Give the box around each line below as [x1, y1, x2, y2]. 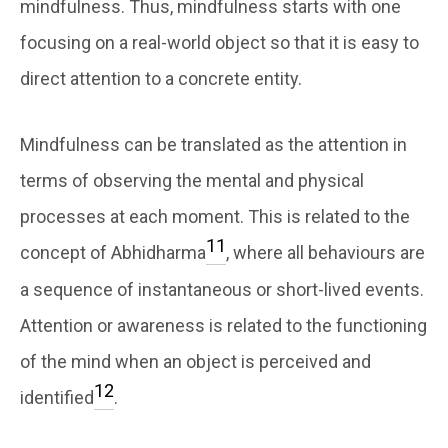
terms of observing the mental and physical [20, 169, 364, 191]
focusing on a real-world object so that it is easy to [20, 31, 419, 53]
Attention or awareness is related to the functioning [20, 314, 427, 336]
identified [20, 386, 94, 408]
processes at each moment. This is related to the [20, 205, 410, 227]
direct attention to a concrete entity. [20, 67, 302, 89]
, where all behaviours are [226, 241, 425, 263]
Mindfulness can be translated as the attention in [20, 133, 407, 155]
